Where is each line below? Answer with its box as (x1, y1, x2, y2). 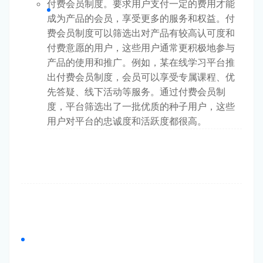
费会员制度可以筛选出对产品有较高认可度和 (47, 26, 235, 39)
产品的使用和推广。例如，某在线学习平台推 (47, 56, 235, 68)
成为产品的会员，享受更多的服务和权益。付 (47, 12, 235, 24)
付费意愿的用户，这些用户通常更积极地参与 (47, 41, 235, 53)
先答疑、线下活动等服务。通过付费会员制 (47, 85, 225, 97)
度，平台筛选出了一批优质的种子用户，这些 (47, 100, 235, 112)
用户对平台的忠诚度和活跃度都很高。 (47, 114, 207, 127)
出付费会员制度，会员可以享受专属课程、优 (47, 70, 235, 83)
